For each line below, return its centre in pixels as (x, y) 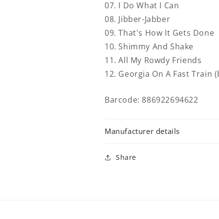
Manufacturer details (142, 131)
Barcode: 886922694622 (152, 100)
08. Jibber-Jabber (138, 19)
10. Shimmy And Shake (149, 46)
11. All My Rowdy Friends (153, 60)
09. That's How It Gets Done (160, 33)
